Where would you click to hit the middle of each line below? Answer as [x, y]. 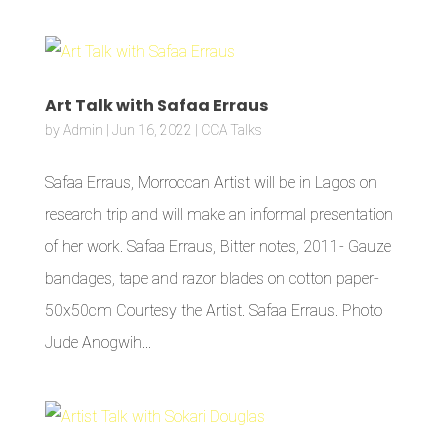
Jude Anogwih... [97, 342]
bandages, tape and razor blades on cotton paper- [211, 278]
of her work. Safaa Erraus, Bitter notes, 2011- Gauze [217, 246]
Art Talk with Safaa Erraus [156, 105]
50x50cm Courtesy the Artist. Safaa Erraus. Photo [213, 310]
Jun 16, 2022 [151, 130]
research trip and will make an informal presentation [218, 214]
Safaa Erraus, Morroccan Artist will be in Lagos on [210, 182]
